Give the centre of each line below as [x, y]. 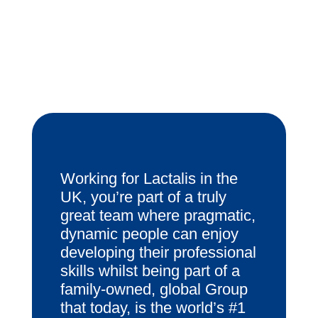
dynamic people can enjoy [149, 234]
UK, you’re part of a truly [143, 197]
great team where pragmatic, [158, 215]
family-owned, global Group [154, 289]
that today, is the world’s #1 [153, 307]
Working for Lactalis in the [149, 178]
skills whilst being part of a [150, 270]
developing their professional [158, 252]
